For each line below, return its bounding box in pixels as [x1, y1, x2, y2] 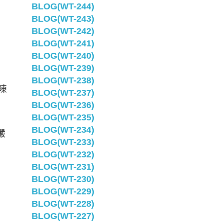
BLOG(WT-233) [31, 137, 94, 147]
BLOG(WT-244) [31, 1, 94, 11]
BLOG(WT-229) [31, 186, 94, 196]
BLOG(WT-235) [31, 112, 94, 122]
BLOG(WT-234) [31, 125, 94, 135]
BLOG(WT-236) [31, 100, 94, 110]
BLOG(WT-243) [31, 14, 94, 24]
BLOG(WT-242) [31, 26, 94, 36]
